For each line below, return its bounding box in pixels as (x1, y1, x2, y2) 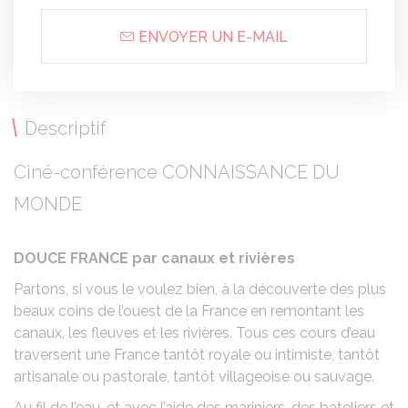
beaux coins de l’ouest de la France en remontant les (14, 302, 364, 321)
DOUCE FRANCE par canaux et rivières (14, 250, 295, 268)
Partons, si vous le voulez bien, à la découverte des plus (14, 280, 386, 299)
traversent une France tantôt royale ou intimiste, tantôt (14, 346, 380, 364)
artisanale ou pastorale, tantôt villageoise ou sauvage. (14, 368, 374, 386)
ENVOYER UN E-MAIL (135, 28, 288, 46)
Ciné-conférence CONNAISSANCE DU (14, 161, 340, 184)
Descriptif (25, 117, 106, 140)
